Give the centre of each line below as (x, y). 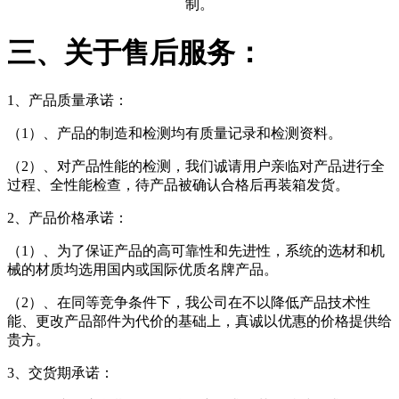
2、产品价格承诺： (68, 217)
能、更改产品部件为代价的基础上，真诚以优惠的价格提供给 (199, 321)
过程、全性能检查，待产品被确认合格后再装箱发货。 (178, 184)
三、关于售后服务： (135, 52)
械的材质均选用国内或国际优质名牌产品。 (142, 269)
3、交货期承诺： (61, 372)
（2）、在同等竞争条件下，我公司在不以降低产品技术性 (189, 302)
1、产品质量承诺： (68, 100)
